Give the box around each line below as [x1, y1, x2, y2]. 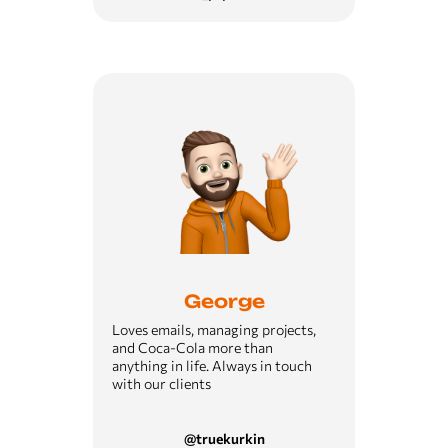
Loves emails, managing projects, [112, 321, 316, 338]
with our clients [112, 375, 211, 392]
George [183, 290, 265, 312]
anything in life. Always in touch [112, 357, 312, 374]
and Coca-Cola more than [112, 339, 273, 356]
